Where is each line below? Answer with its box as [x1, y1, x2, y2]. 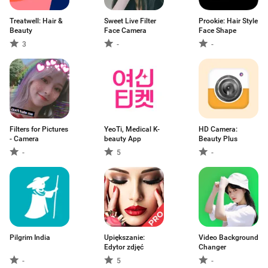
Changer [199, 243, 226, 251]
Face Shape [199, 26, 236, 35]
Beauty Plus [199, 135, 237, 143]
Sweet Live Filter [104, 17, 156, 25]
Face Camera [104, 26, 147, 35]
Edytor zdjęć [104, 243, 144, 251]
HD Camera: [199, 125, 237, 133]
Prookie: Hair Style [199, 17, 258, 25]
